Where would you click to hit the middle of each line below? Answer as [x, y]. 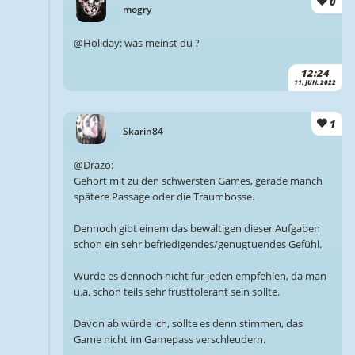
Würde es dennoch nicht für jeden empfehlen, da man [200, 276]
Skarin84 [143, 132]
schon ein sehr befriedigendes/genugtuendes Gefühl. [197, 244]
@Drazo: [93, 165]
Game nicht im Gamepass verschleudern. [169, 340]
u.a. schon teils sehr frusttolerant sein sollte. [176, 292]
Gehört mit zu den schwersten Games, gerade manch [198, 181]
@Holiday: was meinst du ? [136, 43]
